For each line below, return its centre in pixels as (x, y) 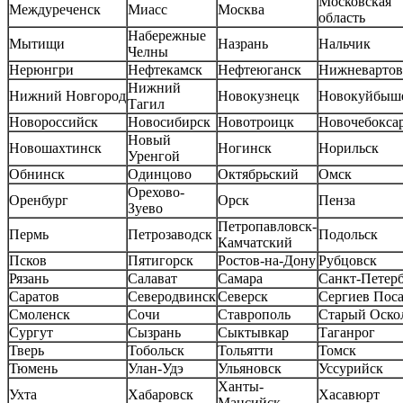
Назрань (243, 44)
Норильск (349, 148)
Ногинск (245, 148)
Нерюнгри (41, 70)
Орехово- (156, 193)
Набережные (167, 36)
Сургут (31, 333)
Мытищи (37, 44)
